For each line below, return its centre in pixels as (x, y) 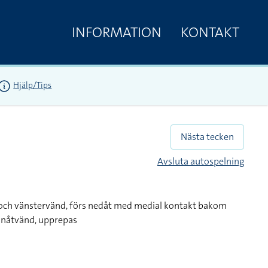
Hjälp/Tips (33, 85)
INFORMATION (117, 32)
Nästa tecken (207, 137)
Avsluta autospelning (201, 161)
